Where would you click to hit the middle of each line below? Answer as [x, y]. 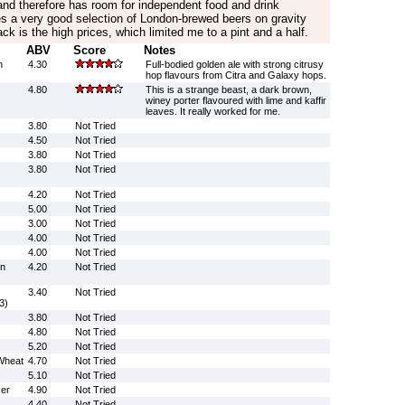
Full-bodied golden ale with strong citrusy [234, 64]
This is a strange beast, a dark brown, [228, 89]
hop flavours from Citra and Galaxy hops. [235, 75]
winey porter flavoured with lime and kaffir [235, 100]
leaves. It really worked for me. [212, 111]
